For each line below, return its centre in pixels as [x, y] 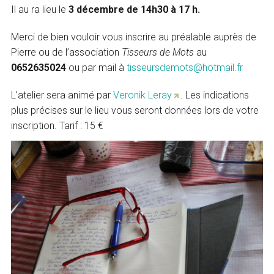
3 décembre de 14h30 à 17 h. [135, 9]
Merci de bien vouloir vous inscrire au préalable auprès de [134, 37]
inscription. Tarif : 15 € [57, 125]
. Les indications [215, 95]
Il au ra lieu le [40, 9]
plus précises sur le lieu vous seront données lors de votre [135, 110]
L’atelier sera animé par [62, 95]
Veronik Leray [143, 95]
